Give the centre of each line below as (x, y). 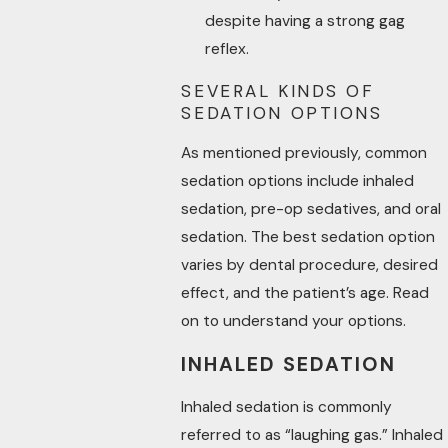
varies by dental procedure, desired (310, 265)
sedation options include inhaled (298, 181)
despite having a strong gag (304, 20)
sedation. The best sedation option (308, 237)
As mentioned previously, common (304, 153)
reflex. (226, 48)
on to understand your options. (294, 321)
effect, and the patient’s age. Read (305, 293)
